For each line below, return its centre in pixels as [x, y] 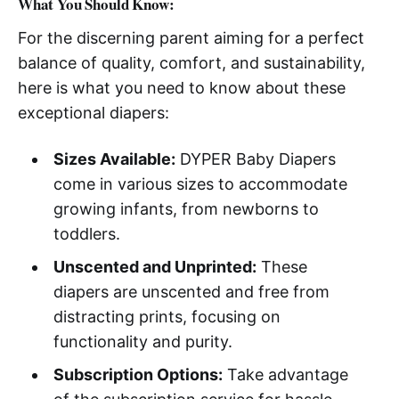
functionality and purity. [142, 342]
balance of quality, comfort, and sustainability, [191, 63]
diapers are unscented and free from [191, 292]
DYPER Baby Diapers [255, 159]
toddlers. [86, 234]
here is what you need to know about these [182, 88]
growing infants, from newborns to [186, 209]
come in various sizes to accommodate [200, 184]
